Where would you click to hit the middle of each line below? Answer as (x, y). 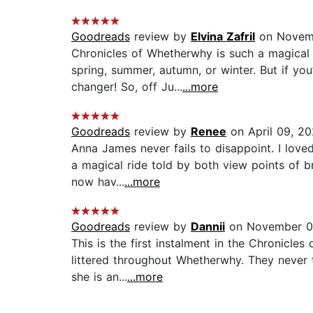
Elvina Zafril (223, 37)
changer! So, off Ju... (127, 87)
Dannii (208, 227)
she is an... (99, 277)
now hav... (98, 182)
